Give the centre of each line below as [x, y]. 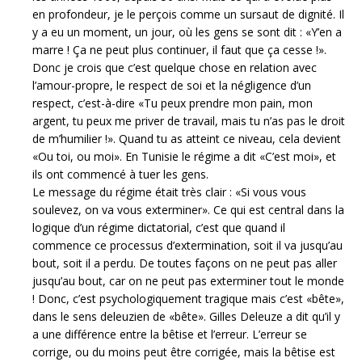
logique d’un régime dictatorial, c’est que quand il [159, 227]
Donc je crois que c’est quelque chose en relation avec [175, 67]
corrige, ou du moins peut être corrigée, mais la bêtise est [184, 352]
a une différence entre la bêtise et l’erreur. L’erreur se [170, 334]
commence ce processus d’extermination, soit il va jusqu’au [187, 245]
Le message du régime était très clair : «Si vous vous [169, 192]
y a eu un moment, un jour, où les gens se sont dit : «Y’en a [187, 32]
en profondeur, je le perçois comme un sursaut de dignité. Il [188, 14]
